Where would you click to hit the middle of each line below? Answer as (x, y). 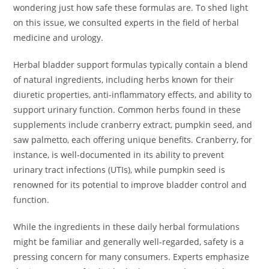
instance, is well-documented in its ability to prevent (119, 155)
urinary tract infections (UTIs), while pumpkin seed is (119, 170)
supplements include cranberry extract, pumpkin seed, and (133, 125)
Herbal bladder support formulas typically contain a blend (131, 65)
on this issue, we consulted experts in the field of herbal (126, 23)
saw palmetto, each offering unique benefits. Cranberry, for (133, 140)
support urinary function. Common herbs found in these (127, 110)
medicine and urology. (59, 38)
